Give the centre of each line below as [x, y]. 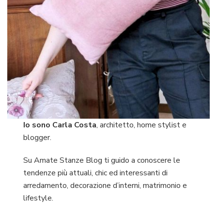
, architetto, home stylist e [142, 125]
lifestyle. [39, 198]
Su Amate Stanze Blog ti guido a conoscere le [102, 161]
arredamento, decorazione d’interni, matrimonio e [105, 186]
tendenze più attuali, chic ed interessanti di [96, 173]
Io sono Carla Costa [60, 125]
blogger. [38, 138]
